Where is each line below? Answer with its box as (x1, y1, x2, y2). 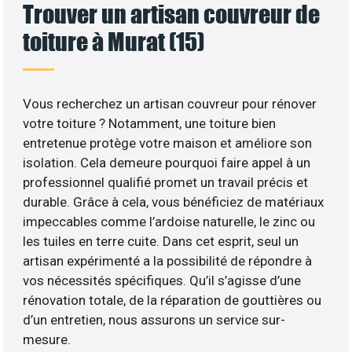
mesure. (23, 331, 71, 347)
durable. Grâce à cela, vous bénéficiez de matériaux (23, 193, 324, 210)
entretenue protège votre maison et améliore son (23, 134, 313, 151)
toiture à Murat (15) (23, 26, 205, 56)
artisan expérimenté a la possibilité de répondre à (23, 252, 313, 269)
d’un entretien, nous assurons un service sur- (23, 311, 286, 328)
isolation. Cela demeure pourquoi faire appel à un (23, 154, 311, 170)
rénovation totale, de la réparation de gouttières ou (23, 291, 322, 308)
